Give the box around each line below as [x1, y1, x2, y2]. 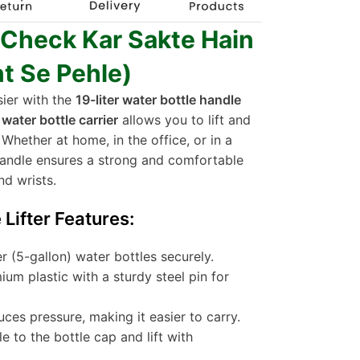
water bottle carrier [2, 112, 118, 129]
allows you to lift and [118, 112, 251, 129]
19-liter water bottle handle [76, 92, 241, 108]
